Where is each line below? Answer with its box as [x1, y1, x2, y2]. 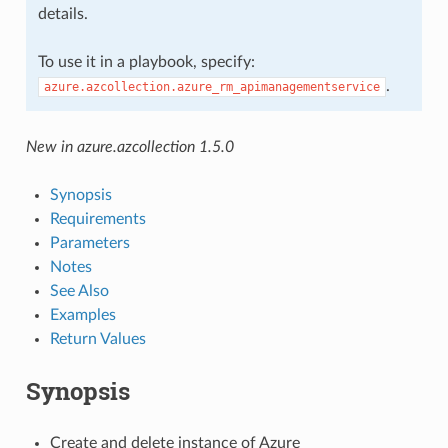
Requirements [49, 210, 146, 227]
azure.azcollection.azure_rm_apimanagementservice [43, 79, 380, 94]
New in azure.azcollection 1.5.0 [25, 138, 234, 155]
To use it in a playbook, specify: [37, 53, 255, 70]
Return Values [49, 330, 146, 347]
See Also [49, 282, 109, 299]
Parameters [49, 234, 130, 251]
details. [37, 5, 88, 22]
